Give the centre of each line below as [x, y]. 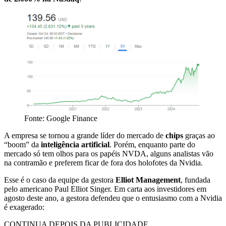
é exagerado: [24, 207]
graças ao [199, 136]
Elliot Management [148, 180]
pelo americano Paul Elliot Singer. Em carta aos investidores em [105, 189]
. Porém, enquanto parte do [152, 145]
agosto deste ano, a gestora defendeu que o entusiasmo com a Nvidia [113, 198]
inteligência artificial [75, 145]
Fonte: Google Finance [61, 119]
